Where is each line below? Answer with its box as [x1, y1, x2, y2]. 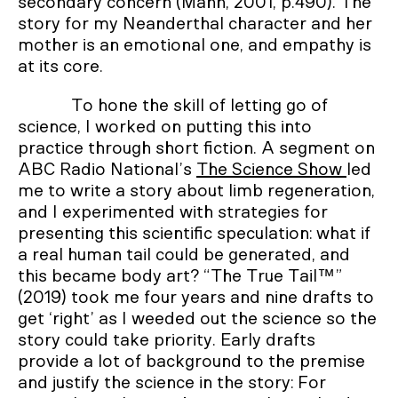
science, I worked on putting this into [18, 117, 312, 136]
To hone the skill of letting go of [71, 96, 328, 115]
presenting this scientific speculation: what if [18, 224, 370, 243]
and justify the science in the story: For [18, 373, 326, 392]
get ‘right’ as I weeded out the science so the [18, 309, 377, 328]
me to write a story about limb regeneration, [18, 181, 375, 200]
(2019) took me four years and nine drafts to [18, 288, 374, 306]
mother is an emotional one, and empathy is [18, 36, 371, 54]
